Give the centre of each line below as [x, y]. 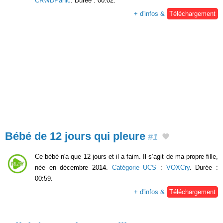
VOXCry [178, 167]
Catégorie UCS [134, 167]
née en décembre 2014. [73, 167]
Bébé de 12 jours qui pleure [75, 136]
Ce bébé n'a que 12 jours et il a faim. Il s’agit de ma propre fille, [126, 156]
